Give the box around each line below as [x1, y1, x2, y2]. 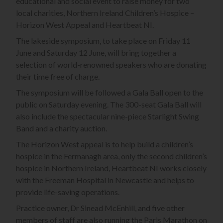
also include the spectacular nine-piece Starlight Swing [16, 111, 199, 121]
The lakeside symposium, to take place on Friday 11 [16, 36, 191, 46]
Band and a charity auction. [16, 123, 107, 133]
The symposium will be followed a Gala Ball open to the [16, 88, 203, 98]
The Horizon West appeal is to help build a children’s [16, 139, 193, 149]
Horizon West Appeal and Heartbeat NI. [16, 20, 154, 30]
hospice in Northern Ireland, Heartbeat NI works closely [16, 163, 207, 173]
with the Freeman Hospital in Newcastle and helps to [16, 175, 194, 185]
